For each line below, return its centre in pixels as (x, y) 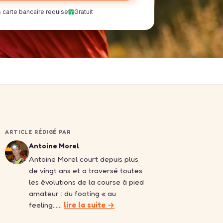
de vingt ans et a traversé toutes (86, 170)
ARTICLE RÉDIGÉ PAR (38, 132)
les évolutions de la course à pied (86, 182)
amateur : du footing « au (72, 193)
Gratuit (83, 12)
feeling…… (46, 205)
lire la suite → (89, 205)
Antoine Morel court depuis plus (84, 159)
